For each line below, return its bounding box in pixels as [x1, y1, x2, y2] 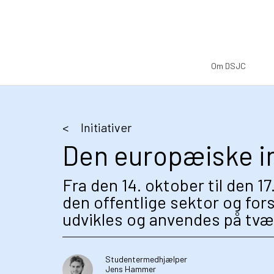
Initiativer [81, 120, 131, 135]
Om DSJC [211, 61, 246, 71]
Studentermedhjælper [105, 254, 187, 264]
